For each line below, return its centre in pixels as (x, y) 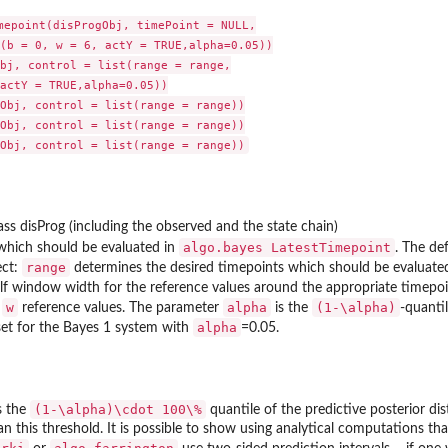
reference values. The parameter (120, 307)
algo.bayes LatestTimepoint (287, 247)
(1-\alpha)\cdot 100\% (118, 410)
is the (291, 307)
